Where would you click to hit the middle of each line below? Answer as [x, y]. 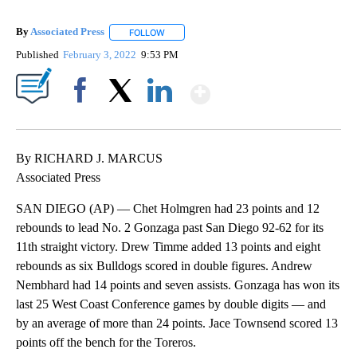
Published [37, 54]
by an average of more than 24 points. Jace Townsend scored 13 [177, 323]
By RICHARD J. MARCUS [89, 158]
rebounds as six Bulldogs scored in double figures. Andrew [164, 265]
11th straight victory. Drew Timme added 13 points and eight [168, 246]
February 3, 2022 [101, 54]
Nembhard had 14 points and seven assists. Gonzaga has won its [178, 284]
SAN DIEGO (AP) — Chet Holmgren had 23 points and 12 [168, 208]
